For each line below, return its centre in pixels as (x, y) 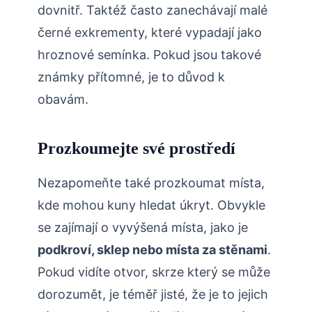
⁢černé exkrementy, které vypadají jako (150, 33)
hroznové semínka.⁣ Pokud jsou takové (149, 55)
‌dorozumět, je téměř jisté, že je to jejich (153, 295)
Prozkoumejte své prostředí (136, 149)
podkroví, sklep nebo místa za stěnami (153, 250)
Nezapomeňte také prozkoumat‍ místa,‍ (151, 183)
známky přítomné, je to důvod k (131, 77)
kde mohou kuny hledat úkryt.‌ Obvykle (151, 205)
